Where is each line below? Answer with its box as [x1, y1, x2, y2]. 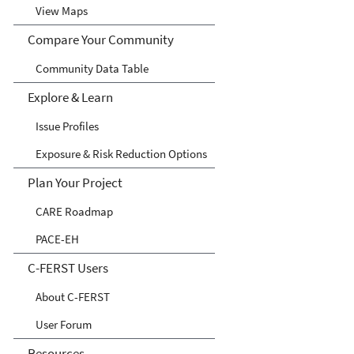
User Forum [36, 317, 92, 333]
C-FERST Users [27, 259, 108, 277]
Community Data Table [36, 61, 149, 77]
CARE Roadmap [36, 204, 113, 220]
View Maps [36, 3, 88, 19]
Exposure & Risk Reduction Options [36, 146, 207, 162]
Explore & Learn [27, 88, 113, 107]
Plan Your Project [27, 174, 122, 192]
